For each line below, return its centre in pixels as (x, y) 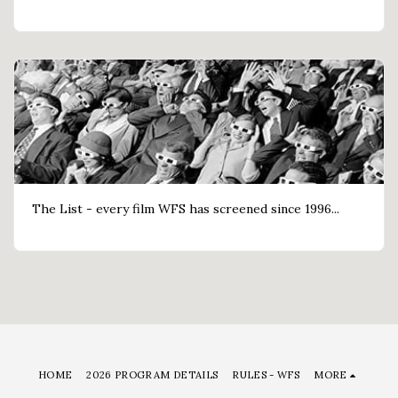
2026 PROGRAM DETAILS (152, 374)
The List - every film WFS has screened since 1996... (186, 209)
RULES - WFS (266, 374)
